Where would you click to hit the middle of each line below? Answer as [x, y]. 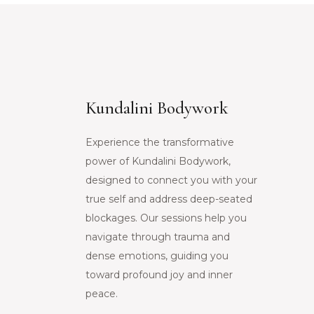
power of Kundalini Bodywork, [158, 162]
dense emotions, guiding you [157, 256]
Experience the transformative [160, 143]
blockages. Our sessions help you [166, 218]
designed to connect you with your [171, 180]
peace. [102, 294]
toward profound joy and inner [159, 275]
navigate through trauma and [158, 237]
